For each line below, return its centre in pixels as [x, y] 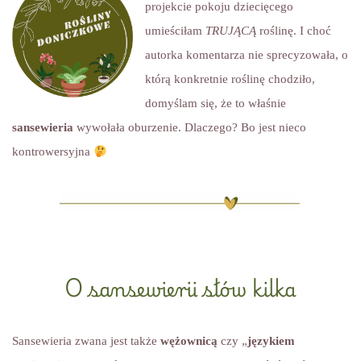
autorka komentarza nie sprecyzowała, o [247, 55]
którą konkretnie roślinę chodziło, [230, 79]
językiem [271, 341]
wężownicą [189, 341]
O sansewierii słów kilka [180, 288]
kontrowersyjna [53, 151]
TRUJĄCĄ [231, 31]
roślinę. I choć [295, 31]
